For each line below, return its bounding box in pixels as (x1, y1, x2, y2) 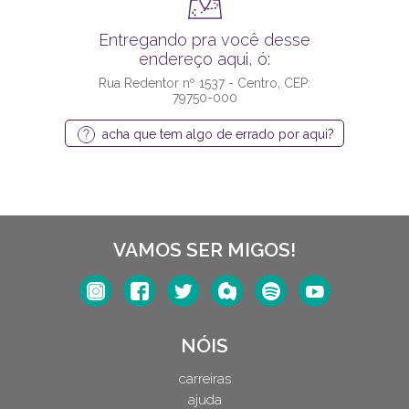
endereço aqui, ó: (139, 49, 270, 69)
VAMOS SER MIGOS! (113, 238, 296, 261)
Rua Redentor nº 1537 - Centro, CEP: (99, 76, 310, 91)
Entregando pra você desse (99, 30, 310, 50)
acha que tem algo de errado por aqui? (102, 127, 334, 142)
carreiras (178, 371, 231, 387)
